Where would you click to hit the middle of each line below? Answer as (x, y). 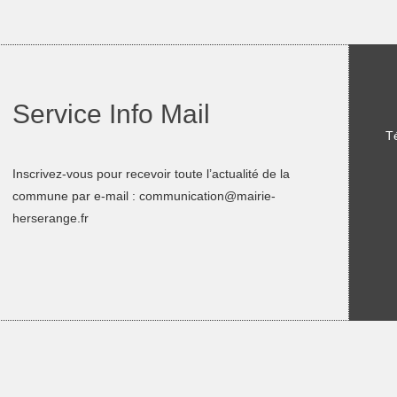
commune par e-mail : (76, 195)
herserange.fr (51, 218)
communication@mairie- (208, 195)
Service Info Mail (112, 113)
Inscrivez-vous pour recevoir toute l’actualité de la (152, 173)
